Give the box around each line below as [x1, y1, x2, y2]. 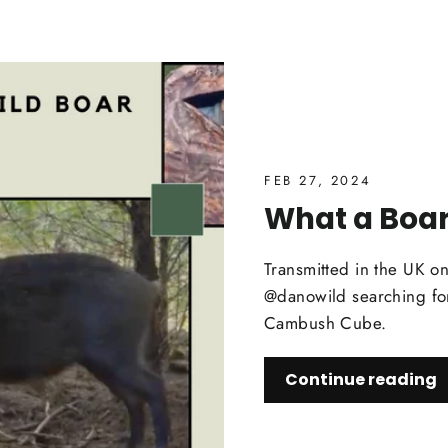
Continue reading [285, 368, 437, 391]
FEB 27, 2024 [264, 171, 372, 190]
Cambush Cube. [264, 311, 387, 335]
